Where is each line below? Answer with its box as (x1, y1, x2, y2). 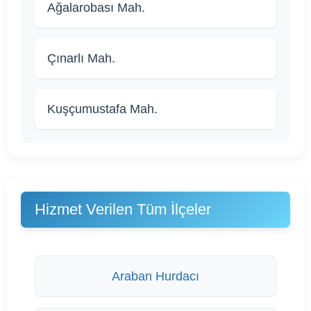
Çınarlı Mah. (47, 51, 115, 66)
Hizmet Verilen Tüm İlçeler (35, 201, 211, 219)
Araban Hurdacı (112, 269, 199, 284)
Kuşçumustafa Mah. (47, 102, 158, 117)
